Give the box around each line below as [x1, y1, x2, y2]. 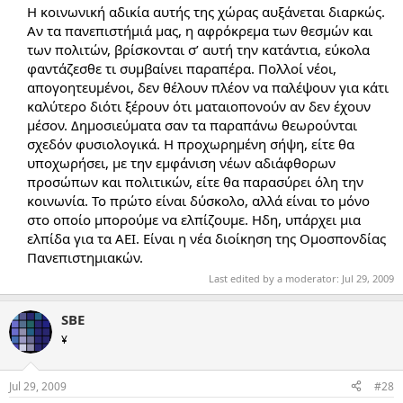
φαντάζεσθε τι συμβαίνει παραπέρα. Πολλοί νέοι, [27, 58, 336, 77]
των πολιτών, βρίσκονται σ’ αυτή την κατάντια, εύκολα [27, 40, 370, 58]
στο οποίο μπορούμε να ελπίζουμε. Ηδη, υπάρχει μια [27, 210, 361, 228]
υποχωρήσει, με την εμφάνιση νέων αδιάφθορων [27, 153, 336, 172]
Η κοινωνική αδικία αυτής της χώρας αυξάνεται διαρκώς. [27, 2, 385, 21]
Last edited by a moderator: [209, 272, 342, 286]
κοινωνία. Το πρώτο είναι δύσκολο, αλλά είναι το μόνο [27, 191, 370, 210]
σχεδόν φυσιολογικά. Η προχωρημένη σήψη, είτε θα [27, 134, 354, 153]
